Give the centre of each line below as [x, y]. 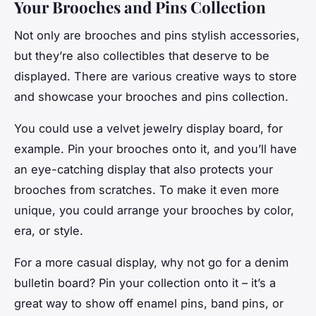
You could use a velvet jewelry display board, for [148, 129]
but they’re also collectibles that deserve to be [142, 56]
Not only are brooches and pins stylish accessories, [157, 36]
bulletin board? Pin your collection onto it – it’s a [145, 283]
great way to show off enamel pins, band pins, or [149, 304]
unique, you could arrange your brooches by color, [154, 211]
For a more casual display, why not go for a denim [151, 263]
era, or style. [49, 231]
